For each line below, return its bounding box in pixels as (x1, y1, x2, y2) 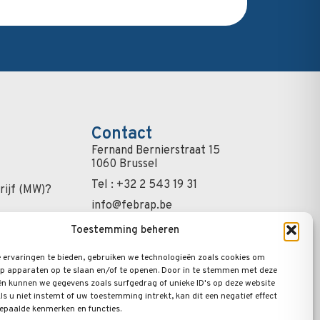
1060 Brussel (91, 156, 158, 171)
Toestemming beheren (70, 223, 179, 237)
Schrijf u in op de (128, 220, 215, 235)
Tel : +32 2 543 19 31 (91, 177, 197, 192)
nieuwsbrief (141, 234, 202, 249)
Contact (91, 123, 152, 145)
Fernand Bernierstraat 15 (91, 143, 220, 158)
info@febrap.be (91, 198, 172, 213)
